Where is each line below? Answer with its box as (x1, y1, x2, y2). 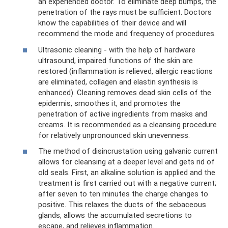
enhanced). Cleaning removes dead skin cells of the (38, 88, 211, 97)
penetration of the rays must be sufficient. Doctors (38, 8, 212, 17)
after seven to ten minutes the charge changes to (38, 189, 208, 198)
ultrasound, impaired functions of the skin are (38, 55, 193, 65)
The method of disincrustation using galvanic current (38, 147, 218, 156)
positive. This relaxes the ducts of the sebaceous (38, 200, 206, 209)
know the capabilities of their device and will (38, 18, 186, 27)
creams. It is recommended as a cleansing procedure (38, 120, 217, 129)
